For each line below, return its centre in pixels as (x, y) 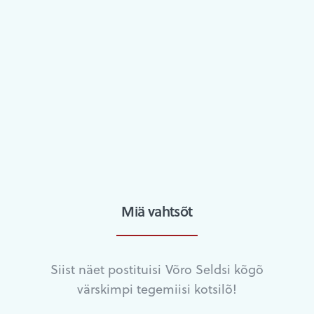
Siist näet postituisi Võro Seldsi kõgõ (157, 268)
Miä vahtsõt (157, 211)
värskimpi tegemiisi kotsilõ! (157, 288)
